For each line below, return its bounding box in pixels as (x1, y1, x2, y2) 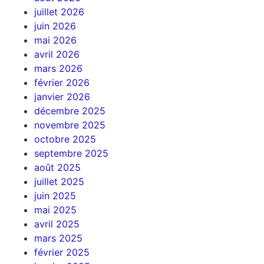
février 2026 (34, 77, 90, 89)
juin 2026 (34, 20, 76, 32)
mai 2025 (34, 204, 77, 216)
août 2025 (34, 161, 81, 174)
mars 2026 (34, 62, 82, 75)
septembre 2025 (34, 147, 108, 160)
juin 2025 (34, 190, 76, 202)
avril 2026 (34, 48, 80, 61)
